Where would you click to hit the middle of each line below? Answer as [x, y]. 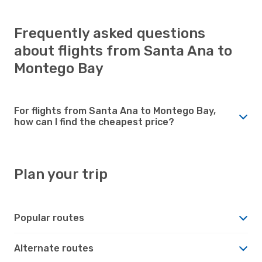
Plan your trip [61, 174]
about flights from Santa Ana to [123, 51]
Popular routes [49, 218]
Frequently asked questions [110, 33]
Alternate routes [54, 248]
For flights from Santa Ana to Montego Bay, [115, 111]
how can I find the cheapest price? [94, 122]
